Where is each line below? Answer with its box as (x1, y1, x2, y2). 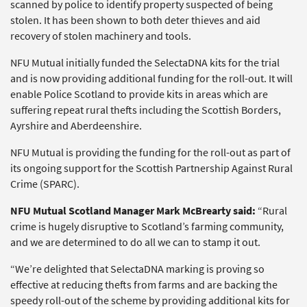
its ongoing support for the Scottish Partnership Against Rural (10, 160, 293, 175)
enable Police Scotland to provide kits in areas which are (10, 86, 268, 101)
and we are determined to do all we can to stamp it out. (10, 234, 260, 249)
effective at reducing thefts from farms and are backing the (10, 277, 278, 292)
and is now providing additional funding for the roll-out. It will (10, 71, 293, 86)
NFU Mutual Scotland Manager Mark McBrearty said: (10, 203, 256, 218)
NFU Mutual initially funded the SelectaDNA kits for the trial (10, 55, 280, 70)
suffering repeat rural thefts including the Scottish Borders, (10, 102, 281, 117)
